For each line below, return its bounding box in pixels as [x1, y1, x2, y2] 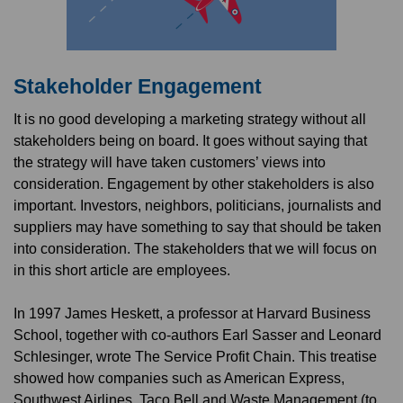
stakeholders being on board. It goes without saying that [13, 131, 367, 148]
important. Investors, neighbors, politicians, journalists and [13, 196, 381, 213]
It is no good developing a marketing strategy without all [13, 110, 366, 127]
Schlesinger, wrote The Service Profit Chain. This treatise [13, 347, 377, 364]
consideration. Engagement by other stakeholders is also [13, 175, 374, 192]
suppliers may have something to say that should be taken [13, 218, 381, 235]
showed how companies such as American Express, [13, 369, 345, 386]
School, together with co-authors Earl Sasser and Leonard [13, 326, 381, 343]
